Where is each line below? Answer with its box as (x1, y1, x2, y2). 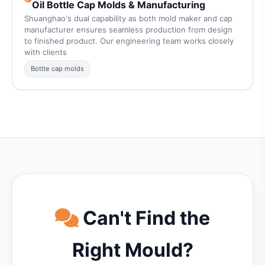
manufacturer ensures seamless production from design (24, 25, 232, 34)
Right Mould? (72, 238, 193, 261)
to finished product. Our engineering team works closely (24, 36, 234, 46)
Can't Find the (79, 206, 210, 230)
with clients (24, 47, 67, 57)
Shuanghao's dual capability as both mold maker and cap (24, 14, 232, 23)
